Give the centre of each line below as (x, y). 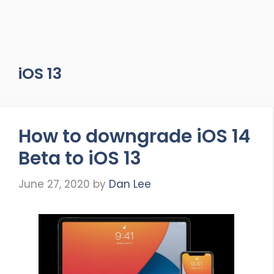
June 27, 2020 (54, 184)
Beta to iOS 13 (80, 158)
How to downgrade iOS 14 (134, 136)
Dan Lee (130, 184)
